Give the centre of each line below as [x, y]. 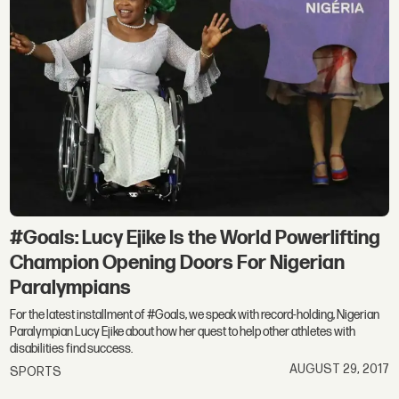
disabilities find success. [72, 348]
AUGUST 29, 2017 [339, 370]
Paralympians [71, 288]
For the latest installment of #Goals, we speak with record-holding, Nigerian [195, 314]
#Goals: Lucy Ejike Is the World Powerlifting [195, 238]
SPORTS [36, 372]
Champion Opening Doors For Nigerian [178, 263]
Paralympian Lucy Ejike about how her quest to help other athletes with [183, 331]
